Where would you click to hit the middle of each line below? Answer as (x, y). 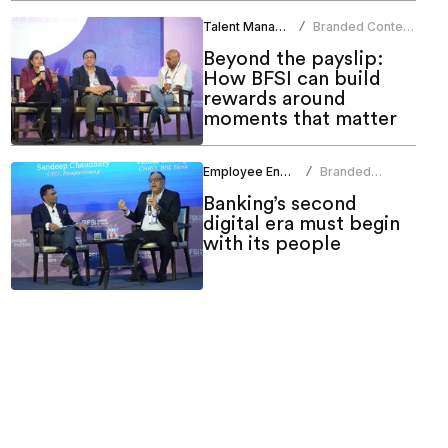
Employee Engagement (285, 172)
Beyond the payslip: (292, 59)
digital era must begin (301, 224)
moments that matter (299, 119)
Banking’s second (279, 204)
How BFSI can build (291, 79)
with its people (271, 244)
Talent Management (280, 27)
